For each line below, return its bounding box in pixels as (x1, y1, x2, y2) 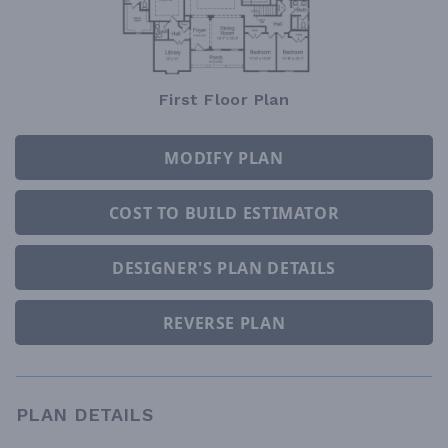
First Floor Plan (158, 90, 290, 110)
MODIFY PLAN (164, 146, 284, 169)
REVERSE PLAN (162, 311, 286, 334)
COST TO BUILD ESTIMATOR (108, 201, 340, 224)
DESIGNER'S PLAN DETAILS (112, 256, 336, 279)
